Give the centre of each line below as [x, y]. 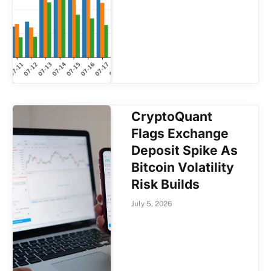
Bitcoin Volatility [183, 167]
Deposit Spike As [185, 150]
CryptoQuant [172, 116]
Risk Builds [166, 184]
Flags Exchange [180, 133]
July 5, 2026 [152, 204]
